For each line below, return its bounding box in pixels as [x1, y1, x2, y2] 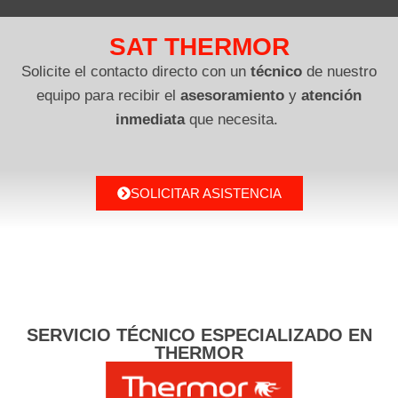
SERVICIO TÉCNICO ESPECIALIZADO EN [26, 325, 372, 346]
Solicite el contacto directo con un [21, 63, 251, 81]
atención [301, 87, 362, 105]
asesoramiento [180, 87, 284, 105]
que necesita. [185, 111, 283, 129]
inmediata [115, 111, 185, 129]
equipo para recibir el [36, 87, 180, 105]
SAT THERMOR [108, 33, 290, 61]
